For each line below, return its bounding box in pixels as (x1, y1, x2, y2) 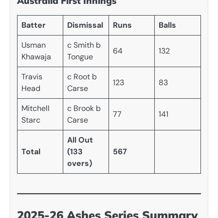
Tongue (67, 51, 93, 62)
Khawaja (21, 51, 51, 62)
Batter (21, 19, 46, 30)
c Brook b (67, 103, 101, 113)
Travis (21, 71, 42, 82)
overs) (67, 158, 92, 168)
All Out (67, 134, 93, 145)
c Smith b (67, 39, 101, 50)
